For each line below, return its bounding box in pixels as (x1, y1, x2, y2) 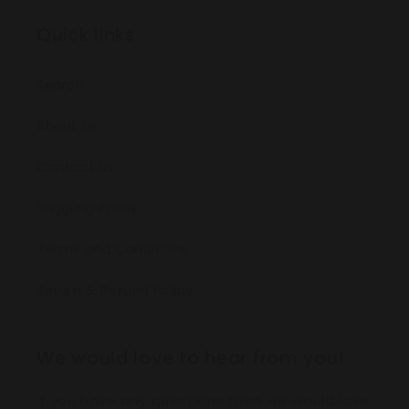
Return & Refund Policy (37, 280, 194, 299)
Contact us (37, 157, 114, 176)
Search (37, 75, 85, 94)
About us (37, 116, 98, 135)
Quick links (37, 22, 135, 47)
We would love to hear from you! (37, 345, 345, 371)
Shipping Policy (37, 198, 139, 217)
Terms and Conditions (37, 239, 189, 258)
